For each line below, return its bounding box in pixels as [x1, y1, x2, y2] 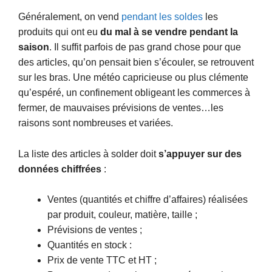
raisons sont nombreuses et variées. [18, 118, 175, 129]
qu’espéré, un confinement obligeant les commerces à [18, 87, 250, 98]
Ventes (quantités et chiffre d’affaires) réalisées [47, 194, 248, 205]
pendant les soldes [121, 12, 203, 22]
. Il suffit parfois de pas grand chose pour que [49, 42, 241, 53]
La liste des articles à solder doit [18, 148, 158, 159]
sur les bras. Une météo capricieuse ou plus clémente [18, 72, 248, 83]
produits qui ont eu [18, 27, 100, 38]
